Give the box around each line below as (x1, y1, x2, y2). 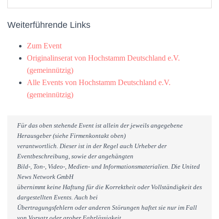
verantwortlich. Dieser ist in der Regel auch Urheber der (17, 142, 167, 150)
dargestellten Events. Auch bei (17, 194, 98, 201)
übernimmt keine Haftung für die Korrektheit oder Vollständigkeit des (17, 183, 202, 191)
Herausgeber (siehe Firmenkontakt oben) (17, 132, 126, 139)
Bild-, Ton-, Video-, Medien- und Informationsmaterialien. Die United (17, 163, 200, 170)
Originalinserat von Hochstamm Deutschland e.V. (27, 54, 180, 62)
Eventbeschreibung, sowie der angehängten (17, 153, 133, 160)
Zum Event (27, 42, 62, 50)
